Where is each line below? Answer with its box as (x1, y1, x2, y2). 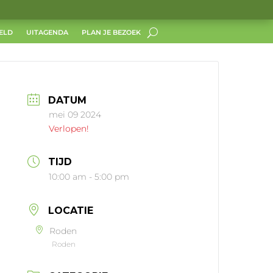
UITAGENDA (26, 28, 68, 37)
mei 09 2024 (49, 108, 102, 120)
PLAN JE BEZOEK (81, 28, 141, 37)
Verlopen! (49, 122, 90, 134)
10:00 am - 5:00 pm (49, 171, 130, 183)
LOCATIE (48, 205, 94, 217)
